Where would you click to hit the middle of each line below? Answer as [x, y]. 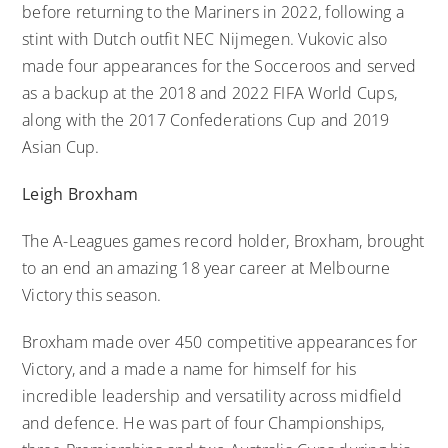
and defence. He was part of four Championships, [203, 422]
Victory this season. [92, 294]
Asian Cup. [61, 146]
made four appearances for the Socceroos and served [219, 65]
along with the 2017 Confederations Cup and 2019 [206, 119]
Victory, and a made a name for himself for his [189, 368]
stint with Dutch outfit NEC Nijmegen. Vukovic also [205, 38]
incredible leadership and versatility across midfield [212, 395]
